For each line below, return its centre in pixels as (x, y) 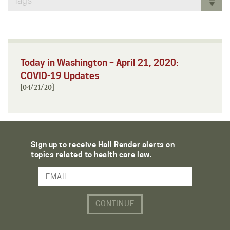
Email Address (34, 180)
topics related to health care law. (91, 154)
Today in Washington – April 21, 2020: (100, 62)
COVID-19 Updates (60, 75)
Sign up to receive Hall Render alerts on (103, 145)
